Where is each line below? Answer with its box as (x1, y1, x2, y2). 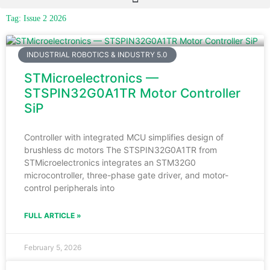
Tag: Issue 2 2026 (6, 13, 66, 23)
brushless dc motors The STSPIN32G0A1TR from (24, 144, 217, 155)
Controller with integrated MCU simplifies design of (24, 131, 224, 142)
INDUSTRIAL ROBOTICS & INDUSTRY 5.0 (27, 49, 168, 59)
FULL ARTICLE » (24, 210, 81, 220)
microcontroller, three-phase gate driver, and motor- (24, 169, 228, 180)
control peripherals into (24, 182, 115, 193)
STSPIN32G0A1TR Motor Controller (24, 85, 240, 101)
